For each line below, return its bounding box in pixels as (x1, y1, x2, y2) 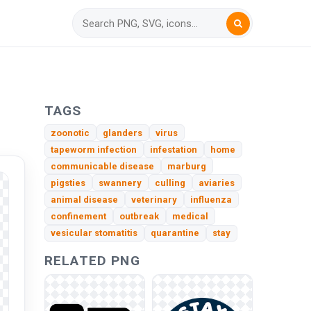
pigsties (51, 177, 86, 188)
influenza (190, 194, 233, 205)
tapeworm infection (51, 144, 137, 155)
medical (172, 211, 209, 222)
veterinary (131, 194, 178, 205)
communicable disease (51, 160, 155, 171)
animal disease (51, 194, 119, 205)
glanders (103, 127, 143, 138)
